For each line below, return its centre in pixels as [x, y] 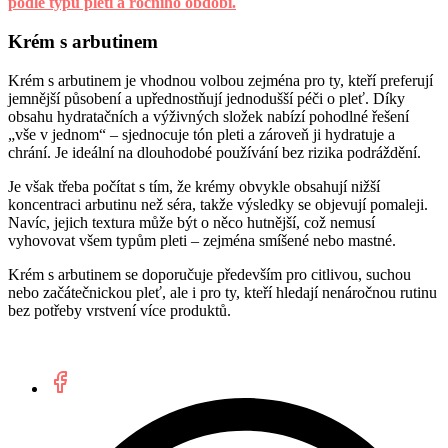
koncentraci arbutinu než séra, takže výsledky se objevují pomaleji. [218, 204]
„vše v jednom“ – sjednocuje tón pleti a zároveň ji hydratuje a [201, 134]
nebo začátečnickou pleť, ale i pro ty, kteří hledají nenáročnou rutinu [222, 292]
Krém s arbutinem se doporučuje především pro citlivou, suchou [209, 274]
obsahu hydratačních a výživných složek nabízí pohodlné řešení [208, 116]
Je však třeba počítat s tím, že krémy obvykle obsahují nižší [194, 186]
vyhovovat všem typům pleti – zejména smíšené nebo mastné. [202, 240]
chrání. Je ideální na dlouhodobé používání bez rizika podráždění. [214, 152]
